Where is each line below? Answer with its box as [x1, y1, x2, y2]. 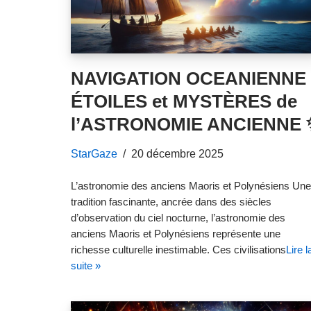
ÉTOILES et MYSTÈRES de [71, 91, 297, 112]
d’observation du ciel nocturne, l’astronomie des [71, 212, 285, 224]
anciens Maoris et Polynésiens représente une [71, 228, 280, 239]
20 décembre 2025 [131, 147, 224, 160]
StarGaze [71, 147, 117, 160]
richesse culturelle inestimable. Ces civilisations [71, 244, 286, 255]
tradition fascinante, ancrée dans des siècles [71, 196, 271, 208]
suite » [71, 260, 101, 271]
